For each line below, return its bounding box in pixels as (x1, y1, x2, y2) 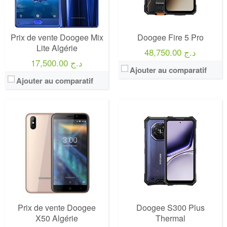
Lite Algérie (36, 42, 78, 54)
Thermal (155, 212, 185, 224)
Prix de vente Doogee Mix (10, 31, 103, 43)
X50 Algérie (35, 212, 78, 224)
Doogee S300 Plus (136, 202, 205, 213)
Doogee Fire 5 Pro (137, 31, 204, 43)
